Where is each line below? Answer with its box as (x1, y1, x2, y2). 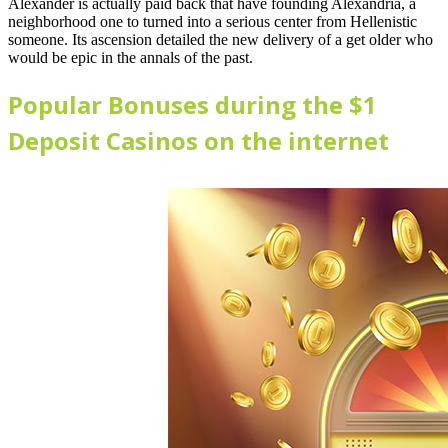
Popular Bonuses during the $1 (8, 87, 377, 121)
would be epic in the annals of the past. (8, 48, 253, 66)
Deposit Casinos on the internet (8, 123, 389, 157)
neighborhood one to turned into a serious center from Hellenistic (8, 12, 417, 30)
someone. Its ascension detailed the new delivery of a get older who (8, 30, 433, 48)
